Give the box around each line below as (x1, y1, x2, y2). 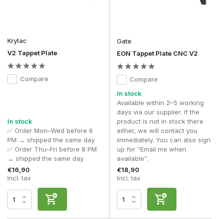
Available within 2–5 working (117, 99, 204, 107)
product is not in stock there (117, 117, 203, 126)
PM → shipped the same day (7, 136, 95, 144)
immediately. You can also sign (117, 136, 211, 144)
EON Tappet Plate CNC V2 (117, 49, 198, 58)
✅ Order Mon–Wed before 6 (7, 127, 93, 135)
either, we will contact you (117, 127, 197, 135)
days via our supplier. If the (117, 108, 199, 116)
